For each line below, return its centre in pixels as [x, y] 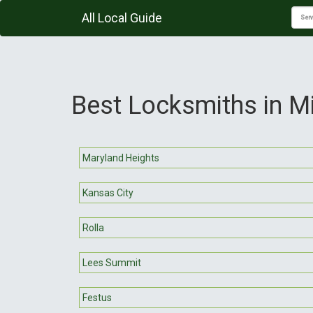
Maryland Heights [121, 158]
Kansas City [108, 192]
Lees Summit [112, 262]
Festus [97, 297]
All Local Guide [122, 18]
